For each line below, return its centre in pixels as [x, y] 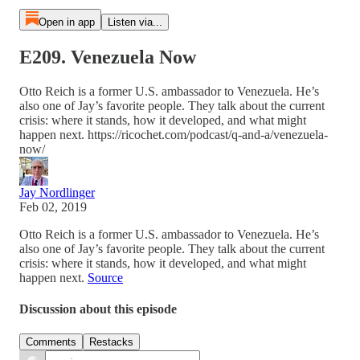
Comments [51, 342]
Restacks [111, 342]
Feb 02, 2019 [53, 207]
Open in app [66, 22]
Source [105, 277]
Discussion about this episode [98, 309]
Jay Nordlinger [57, 192]
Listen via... [135, 22]
